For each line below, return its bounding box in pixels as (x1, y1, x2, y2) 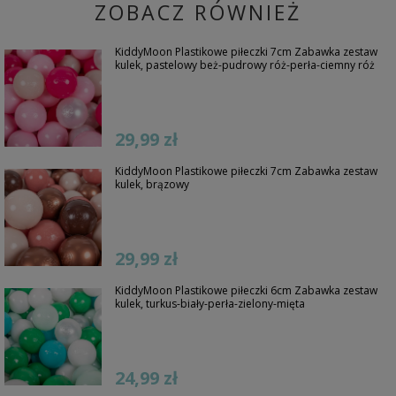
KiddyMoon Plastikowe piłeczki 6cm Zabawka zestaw (115, 283, 377, 299)
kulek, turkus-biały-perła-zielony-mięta (115, 296, 305, 312)
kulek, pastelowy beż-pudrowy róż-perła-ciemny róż (115, 57, 375, 73)
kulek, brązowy (115, 177, 189, 193)
